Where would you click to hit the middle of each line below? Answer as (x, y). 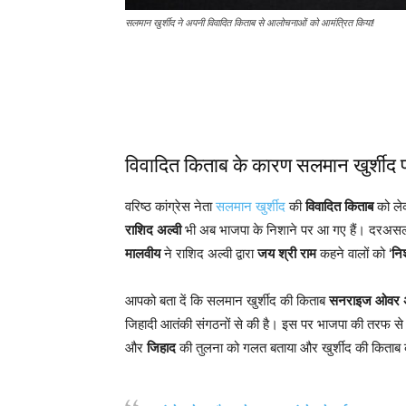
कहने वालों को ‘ (354, 253)
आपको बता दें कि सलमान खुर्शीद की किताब (227, 300)
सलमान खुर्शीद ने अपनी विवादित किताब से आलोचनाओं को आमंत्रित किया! (250, 23)
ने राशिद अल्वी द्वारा (209, 253)
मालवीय (143, 253)
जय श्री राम (287, 253)
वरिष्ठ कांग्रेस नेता (170, 206)
